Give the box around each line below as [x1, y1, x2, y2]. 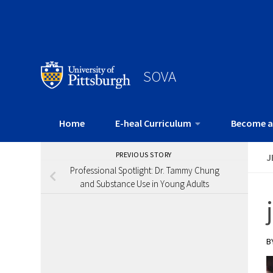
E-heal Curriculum [115, 117, 191, 130]
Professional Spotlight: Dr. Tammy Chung [69, 164, 219, 176]
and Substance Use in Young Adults [80, 177, 210, 190]
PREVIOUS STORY [115, 150, 174, 160]
